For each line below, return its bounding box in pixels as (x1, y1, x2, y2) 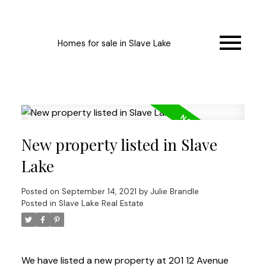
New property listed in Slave (21, 134, 217, 156)
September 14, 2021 (61, 186, 137, 197)
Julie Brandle (150, 186, 199, 197)
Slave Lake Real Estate (58, 198, 144, 209)
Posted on (21, 186, 62, 197)
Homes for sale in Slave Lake (57, 37, 171, 49)
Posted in (21, 198, 56, 209)
